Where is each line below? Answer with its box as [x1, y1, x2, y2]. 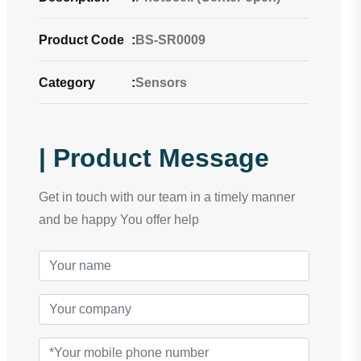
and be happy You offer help [39, 213, 199, 226]
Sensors [135, 76, 187, 89]
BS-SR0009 [135, 33, 205, 47]
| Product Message [39, 143, 269, 172]
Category [39, 76, 95, 89]
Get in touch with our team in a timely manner [39, 190, 295, 204]
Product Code [39, 33, 124, 47]
